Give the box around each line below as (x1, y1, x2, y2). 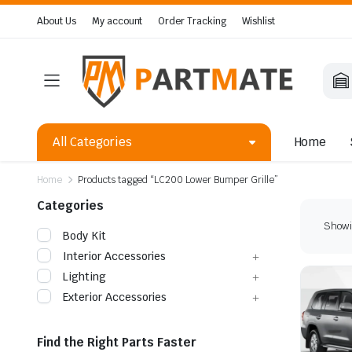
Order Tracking (158, 15, 227, 27)
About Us (37, 15, 76, 27)
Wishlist (242, 15, 275, 27)
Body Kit (63, 228, 106, 243)
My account (91, 15, 143, 27)
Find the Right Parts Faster (37, 334, 196, 350)
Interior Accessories (63, 248, 167, 263)
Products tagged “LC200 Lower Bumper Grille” (77, 173, 278, 186)
